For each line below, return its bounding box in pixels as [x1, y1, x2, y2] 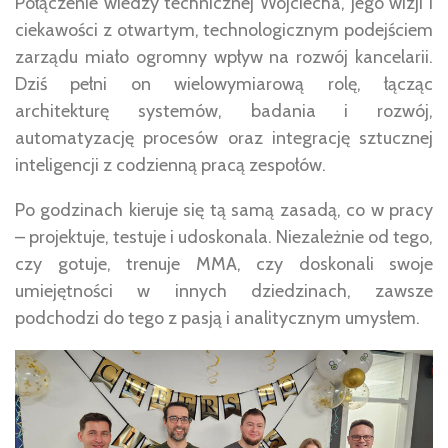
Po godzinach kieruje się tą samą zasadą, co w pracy [15, 198, 433, 221]
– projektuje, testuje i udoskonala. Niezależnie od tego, [15, 225, 433, 248]
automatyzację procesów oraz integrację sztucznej [15, 126, 433, 149]
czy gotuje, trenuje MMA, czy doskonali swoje [15, 252, 433, 275]
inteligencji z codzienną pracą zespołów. [15, 153, 326, 176]
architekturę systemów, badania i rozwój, [15, 99, 433, 122]
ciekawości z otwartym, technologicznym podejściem [15, 18, 433, 41]
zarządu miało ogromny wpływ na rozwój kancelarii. [15, 45, 433, 68]
